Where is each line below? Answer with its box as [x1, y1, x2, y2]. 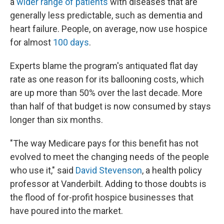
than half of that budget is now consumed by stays [10, 101, 211, 111]
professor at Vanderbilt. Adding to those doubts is [10, 178, 206, 189]
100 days [53, 37, 89, 47]
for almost [10, 37, 53, 47]
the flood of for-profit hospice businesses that [10, 192, 193, 202]
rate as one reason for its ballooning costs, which [10, 74, 204, 84]
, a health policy [142, 165, 202, 175]
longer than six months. [10, 114, 103, 125]
